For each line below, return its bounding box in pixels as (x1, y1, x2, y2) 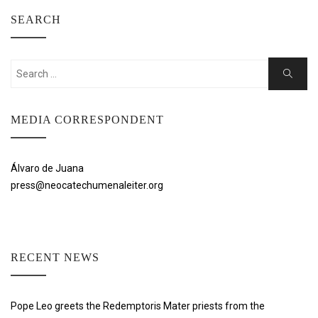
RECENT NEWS (11, 251, 99, 263)
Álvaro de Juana (11, 163, 84, 174)
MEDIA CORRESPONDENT (11, 114, 164, 126)
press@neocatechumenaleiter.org (11, 180, 163, 191)
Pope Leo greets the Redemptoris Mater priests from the (11, 300, 265, 312)
